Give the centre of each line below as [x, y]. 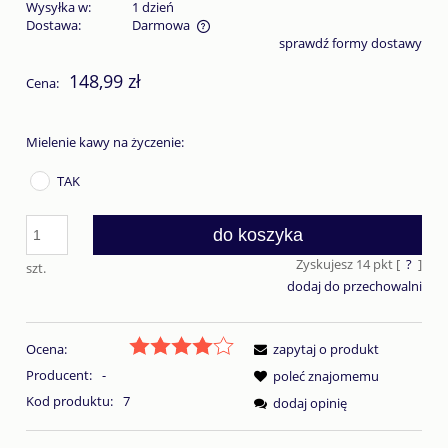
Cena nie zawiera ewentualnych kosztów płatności [194, 44]
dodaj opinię [310, 403]
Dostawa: [53, 24]
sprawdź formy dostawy [350, 42]
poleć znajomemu [326, 376]
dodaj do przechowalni [354, 285]
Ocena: [46, 349]
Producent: [60, 375]
